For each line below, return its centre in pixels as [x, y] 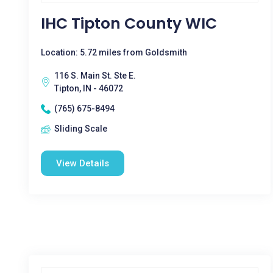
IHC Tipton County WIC [129, 23]
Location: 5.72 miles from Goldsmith [114, 52]
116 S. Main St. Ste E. [95, 76]
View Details [83, 163]
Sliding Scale [81, 129]
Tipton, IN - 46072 [89, 88]
